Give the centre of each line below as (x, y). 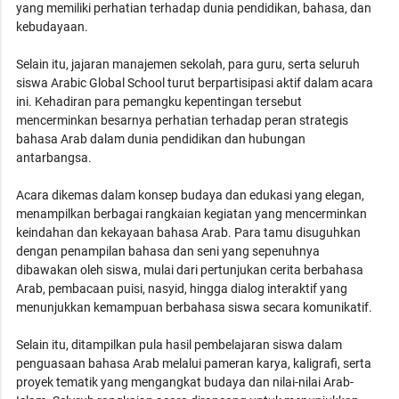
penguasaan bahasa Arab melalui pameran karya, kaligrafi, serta (194, 363)
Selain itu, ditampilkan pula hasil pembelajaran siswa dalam (179, 344)
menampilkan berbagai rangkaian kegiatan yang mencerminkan (192, 213)
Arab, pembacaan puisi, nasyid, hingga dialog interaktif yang (182, 288)
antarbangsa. (54, 157)
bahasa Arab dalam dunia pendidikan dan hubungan (161, 138)
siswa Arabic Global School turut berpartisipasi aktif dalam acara (195, 82)
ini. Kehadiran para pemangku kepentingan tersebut (159, 101)
